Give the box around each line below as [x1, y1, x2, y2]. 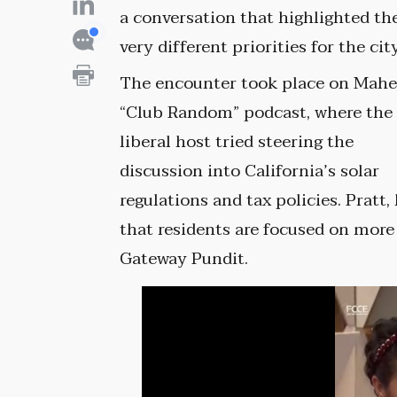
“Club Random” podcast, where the [120, 98, 393, 128]
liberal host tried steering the [120, 128, 354, 157]
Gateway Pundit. [120, 245, 249, 274]
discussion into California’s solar [120, 157, 380, 186]
